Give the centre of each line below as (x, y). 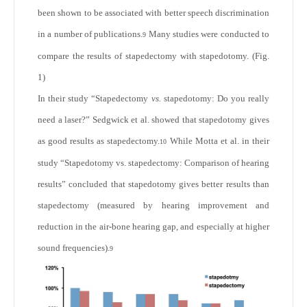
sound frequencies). (74, 248)
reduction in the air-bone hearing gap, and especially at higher (153, 227)
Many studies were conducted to (208, 34)
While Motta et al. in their (218, 141)
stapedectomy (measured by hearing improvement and (153, 206)
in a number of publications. (90, 34)
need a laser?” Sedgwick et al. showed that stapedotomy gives (153, 120)
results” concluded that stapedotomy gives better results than (153, 184)
